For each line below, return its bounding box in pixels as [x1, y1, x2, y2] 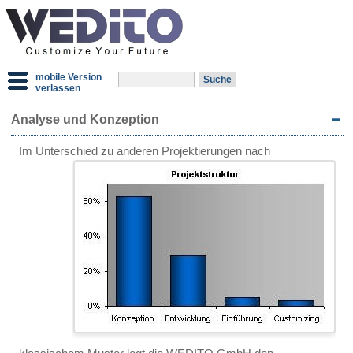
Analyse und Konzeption [11, 113, 159, 126]
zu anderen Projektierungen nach [101, 145, 270, 158]
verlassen [35, 83, 80, 94]
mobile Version [35, 72, 102, 83]
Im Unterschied [19, 145, 98, 158]
